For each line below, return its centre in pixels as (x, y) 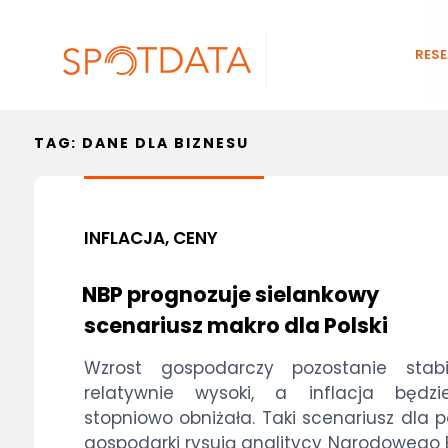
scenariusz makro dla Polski (235, 325)
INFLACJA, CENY (150, 238)
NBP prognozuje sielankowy (230, 294)
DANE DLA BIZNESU (165, 143)
